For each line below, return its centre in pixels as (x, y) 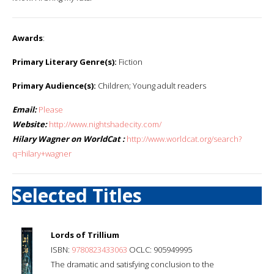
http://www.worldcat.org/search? (184, 139)
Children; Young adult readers (151, 85)
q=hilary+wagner (42, 153)
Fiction (130, 61)
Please (51, 109)
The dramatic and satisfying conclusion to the (132, 264)
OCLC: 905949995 (160, 249)
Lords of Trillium (85, 235)
